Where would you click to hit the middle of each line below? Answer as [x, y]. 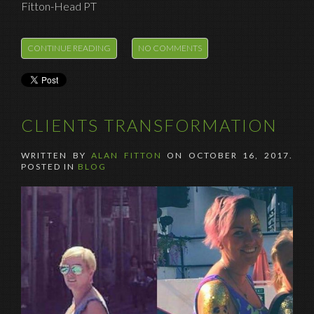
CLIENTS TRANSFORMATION [149, 125]
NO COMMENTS [170, 48]
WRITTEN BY [56, 155]
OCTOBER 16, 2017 [239, 155]
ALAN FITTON [127, 155]
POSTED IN [49, 166]
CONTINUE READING [69, 48]
